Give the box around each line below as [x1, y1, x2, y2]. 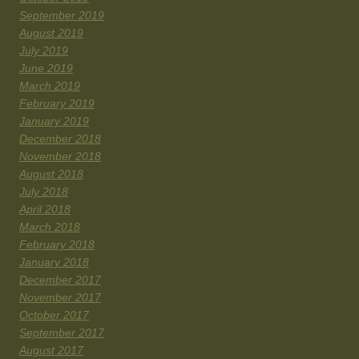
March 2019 [19, 79, 80, 93]
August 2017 [19, 344, 83, 357]
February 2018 [19, 238, 95, 252]
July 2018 [19, 185, 68, 199]
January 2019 [19, 115, 89, 128]
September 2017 [19, 326, 104, 340]
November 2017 [19, 291, 101, 305]
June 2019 [19, 62, 73, 75]
